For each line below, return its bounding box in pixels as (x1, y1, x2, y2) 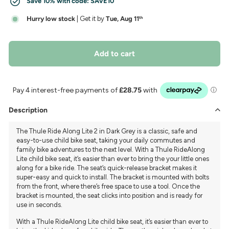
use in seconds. (16, 200, 62, 209)
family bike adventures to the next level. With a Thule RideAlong (16, 145, 205, 153)
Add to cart (94, 49, 135, 58)
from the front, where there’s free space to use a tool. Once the (16, 182, 200, 190)
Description (9, 105, 48, 114)
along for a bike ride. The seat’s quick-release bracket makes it (16, 164, 197, 172)
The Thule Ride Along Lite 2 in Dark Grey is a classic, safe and (16, 127, 197, 135)
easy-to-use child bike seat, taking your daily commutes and (16, 136, 195, 144)
